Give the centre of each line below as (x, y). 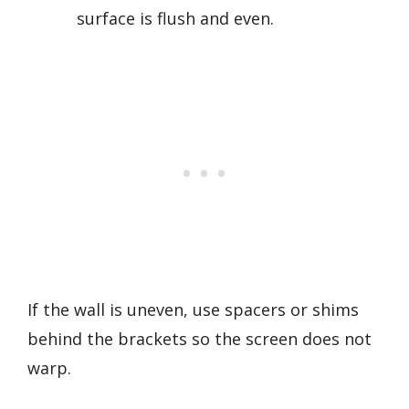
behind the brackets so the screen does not (199, 339)
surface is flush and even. (175, 19)
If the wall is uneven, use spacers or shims (193, 310)
